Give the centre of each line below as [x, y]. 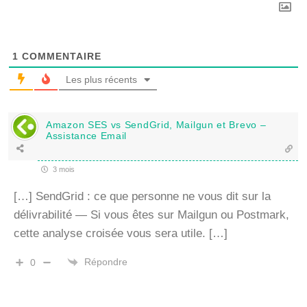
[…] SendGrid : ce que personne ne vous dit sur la [142, 196]
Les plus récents [101, 79]
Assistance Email [87, 135]
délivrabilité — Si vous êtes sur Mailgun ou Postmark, [151, 214]
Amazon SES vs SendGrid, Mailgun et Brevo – [156, 124]
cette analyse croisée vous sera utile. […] [121, 233]
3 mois [63, 169]
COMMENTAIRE [60, 56]
